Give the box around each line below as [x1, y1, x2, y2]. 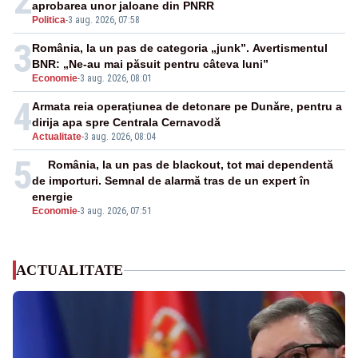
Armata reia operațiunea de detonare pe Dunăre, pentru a [32, 100, 342, 113]
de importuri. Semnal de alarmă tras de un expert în [32, 174, 310, 188]
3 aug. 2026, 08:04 [84, 131, 156, 143]
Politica [32, 14, 66, 26]
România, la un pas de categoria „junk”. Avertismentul [32, 42, 328, 55]
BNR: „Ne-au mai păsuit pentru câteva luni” [32, 58, 268, 71]
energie [32, 190, 73, 204]
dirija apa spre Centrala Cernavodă [32, 116, 221, 129]
